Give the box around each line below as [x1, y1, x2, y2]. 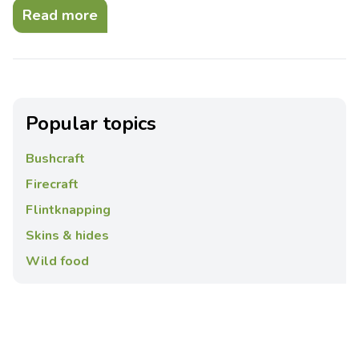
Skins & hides [26, 226, 109, 244]
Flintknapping [26, 200, 111, 219]
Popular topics [26, 110, 156, 136]
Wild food [26, 252, 89, 270]
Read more [22, 5, 98, 25]
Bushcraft [26, 149, 85, 167]
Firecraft [26, 175, 79, 193]
